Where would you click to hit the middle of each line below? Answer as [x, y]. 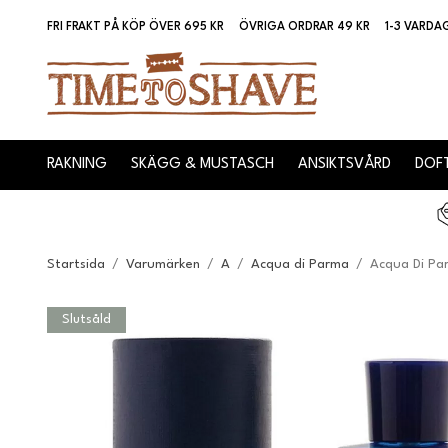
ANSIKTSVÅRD [344, 165]
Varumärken [163, 264]
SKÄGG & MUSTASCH [202, 165]
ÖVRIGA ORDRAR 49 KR [304, 27]
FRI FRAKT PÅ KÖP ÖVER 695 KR [135, 27]
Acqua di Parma [300, 264]
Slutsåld [86, 319]
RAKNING [77, 165]
